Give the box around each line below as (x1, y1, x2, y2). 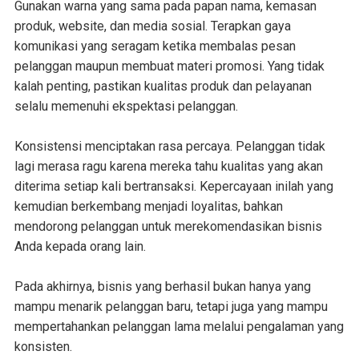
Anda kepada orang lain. (14, 238, 146, 254)
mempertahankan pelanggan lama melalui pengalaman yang (14, 318, 344, 334)
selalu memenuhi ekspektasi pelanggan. (14, 98, 238, 114)
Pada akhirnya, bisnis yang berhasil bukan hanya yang (14, 278, 311, 294)
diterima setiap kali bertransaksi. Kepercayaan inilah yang (14, 178, 333, 194)
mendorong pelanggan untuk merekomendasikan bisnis (14, 218, 322, 234)
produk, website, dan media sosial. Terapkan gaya (14, 18, 291, 34)
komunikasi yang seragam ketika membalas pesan (14, 38, 296, 54)
